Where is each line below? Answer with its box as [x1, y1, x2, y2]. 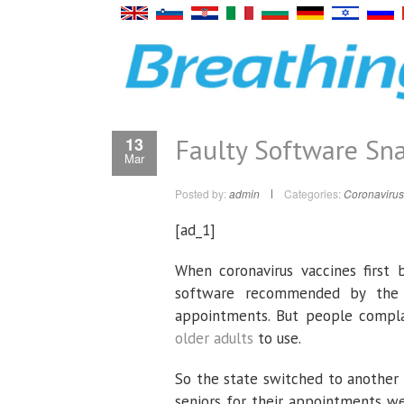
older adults [175, 328, 253, 348]
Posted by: [175, 186, 229, 201]
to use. [253, 328, 301, 348]
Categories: [284, 186, 341, 201]
